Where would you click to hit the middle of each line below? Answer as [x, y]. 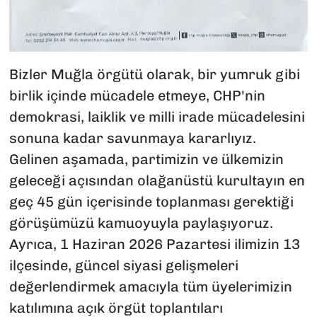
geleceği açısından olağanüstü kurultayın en [157, 180]
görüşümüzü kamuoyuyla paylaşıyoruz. [141, 223]
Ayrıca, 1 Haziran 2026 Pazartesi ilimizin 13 [154, 244]
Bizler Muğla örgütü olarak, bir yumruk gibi [154, 74]
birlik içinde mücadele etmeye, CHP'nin [137, 95]
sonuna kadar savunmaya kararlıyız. [132, 138]
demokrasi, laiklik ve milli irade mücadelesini [157, 116]
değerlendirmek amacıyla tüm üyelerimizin [150, 286]
